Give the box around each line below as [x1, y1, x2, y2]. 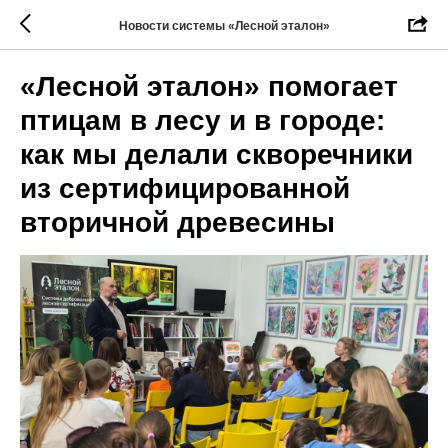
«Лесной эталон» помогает [20, 71, 398, 102]
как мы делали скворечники [20, 139, 413, 170]
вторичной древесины [20, 207, 335, 238]
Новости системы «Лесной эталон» [118, 18, 330, 33]
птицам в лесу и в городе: [20, 105, 385, 136]
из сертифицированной [20, 173, 350, 204]
